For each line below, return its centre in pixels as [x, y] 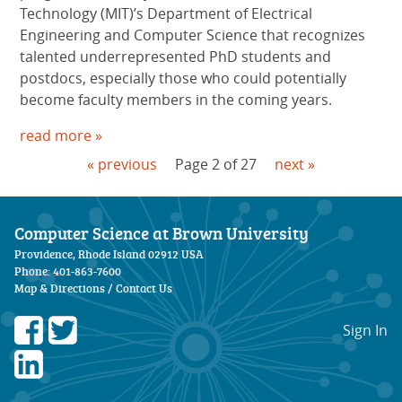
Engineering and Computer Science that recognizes [193, 35]
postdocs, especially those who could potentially [184, 79]
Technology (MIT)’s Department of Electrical [166, 14]
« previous [122, 165]
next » [295, 165]
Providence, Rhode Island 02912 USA [109, 254]
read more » [61, 136]
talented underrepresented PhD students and [176, 57]
